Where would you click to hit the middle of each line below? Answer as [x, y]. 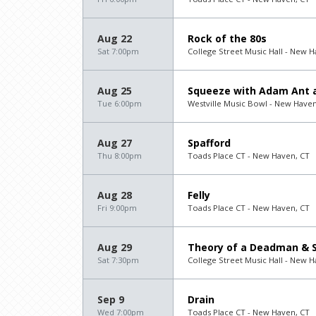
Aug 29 [115, 247]
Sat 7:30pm [118, 260]
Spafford [209, 142]
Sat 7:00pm [118, 51]
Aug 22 [115, 38]
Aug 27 [115, 142]
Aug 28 [115, 195]
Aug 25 [115, 90]
